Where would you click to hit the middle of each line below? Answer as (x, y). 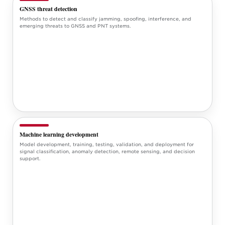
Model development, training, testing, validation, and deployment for (106, 145)
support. (30, 159)
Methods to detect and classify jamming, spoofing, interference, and (105, 19)
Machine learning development (59, 134)
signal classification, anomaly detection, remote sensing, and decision (107, 152)
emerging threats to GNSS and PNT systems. (75, 26)
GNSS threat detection (48, 9)
